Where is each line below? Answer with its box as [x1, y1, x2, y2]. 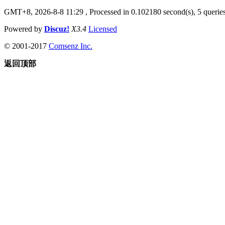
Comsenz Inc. [49, 41, 92, 50]
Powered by [4, 24, 44, 33]
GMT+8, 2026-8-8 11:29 [4, 7, 83, 16]
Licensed [88, 24, 117, 33]
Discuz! [44, 24, 69, 33]
